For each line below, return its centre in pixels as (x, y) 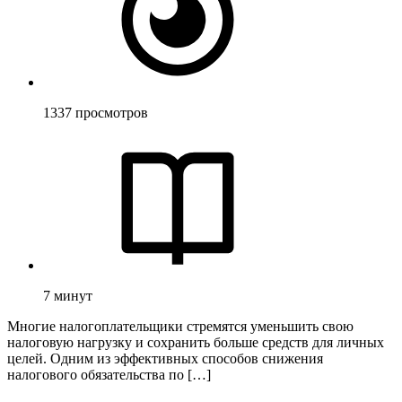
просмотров (112, 112)
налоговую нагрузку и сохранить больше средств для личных (196, 342)
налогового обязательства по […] (109, 374)
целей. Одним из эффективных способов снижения (165, 358)
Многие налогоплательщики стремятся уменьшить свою (180, 326)
